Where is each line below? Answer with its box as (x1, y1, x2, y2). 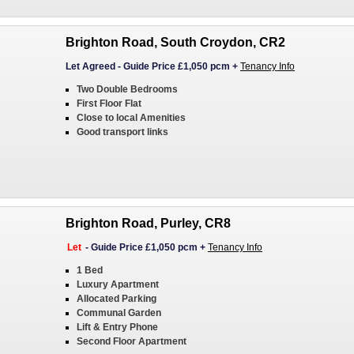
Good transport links (77, 126, 168, 137)
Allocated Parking (77, 293, 156, 304)
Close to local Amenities (77, 112, 186, 123)
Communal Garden (77, 307, 161, 318)
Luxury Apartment (77, 279, 159, 290)
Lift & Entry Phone (77, 322, 158, 333)
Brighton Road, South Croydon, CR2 (66, 36, 285, 49)
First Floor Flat (77, 98, 141, 109)
